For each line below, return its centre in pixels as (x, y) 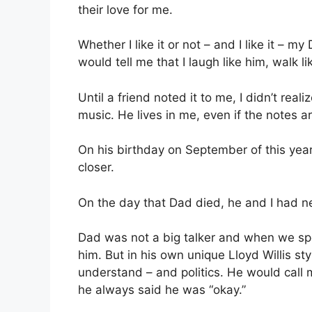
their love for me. (125, 9)
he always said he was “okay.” (162, 290)
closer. (96, 167)
